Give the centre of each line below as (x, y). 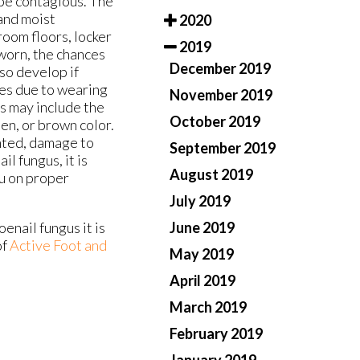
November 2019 (221, 95)
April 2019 (202, 281)
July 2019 (200, 201)
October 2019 (215, 122)
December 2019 (220, 69)
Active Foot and (58, 245)
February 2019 (216, 334)
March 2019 (208, 307)
